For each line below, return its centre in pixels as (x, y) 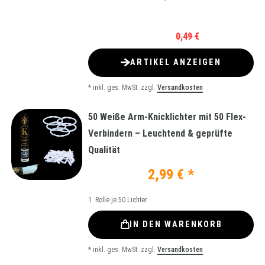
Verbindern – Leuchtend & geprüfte (160, 133)
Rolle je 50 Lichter (120, 200)
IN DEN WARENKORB (176, 225)
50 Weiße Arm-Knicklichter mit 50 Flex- (167, 117)
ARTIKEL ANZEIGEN (176, 63)
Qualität (104, 150)
